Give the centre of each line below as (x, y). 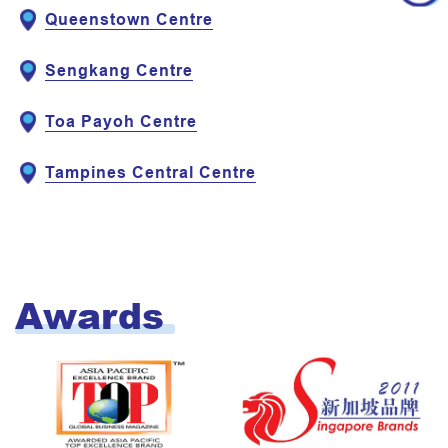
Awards (89, 314)
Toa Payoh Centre (121, 121)
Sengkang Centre (119, 70)
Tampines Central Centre (150, 172)
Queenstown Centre (129, 19)
